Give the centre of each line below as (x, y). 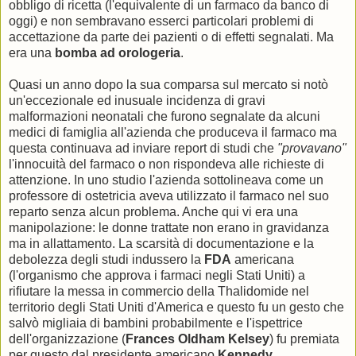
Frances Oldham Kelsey (197, 339)
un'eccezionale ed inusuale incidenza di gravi (137, 101)
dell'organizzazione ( (67, 339)
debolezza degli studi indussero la (106, 260)
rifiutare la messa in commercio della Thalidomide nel (159, 292)
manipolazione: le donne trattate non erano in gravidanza (169, 228)
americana (263, 260)
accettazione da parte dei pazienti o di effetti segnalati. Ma (171, 37)
